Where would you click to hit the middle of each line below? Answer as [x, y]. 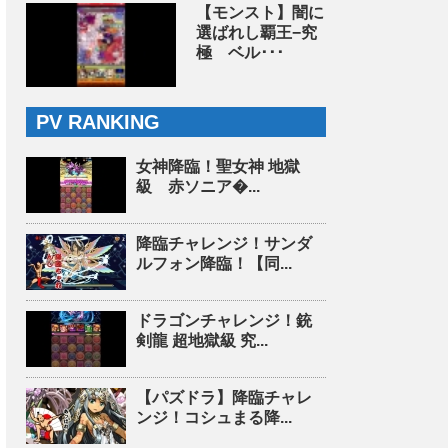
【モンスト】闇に [260, 12]
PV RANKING [98, 122]
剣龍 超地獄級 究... [202, 340]
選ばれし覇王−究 [256, 32]
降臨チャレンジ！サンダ [224, 243]
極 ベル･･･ [240, 52]
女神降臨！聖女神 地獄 [218, 166]
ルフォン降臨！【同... [214, 263]
